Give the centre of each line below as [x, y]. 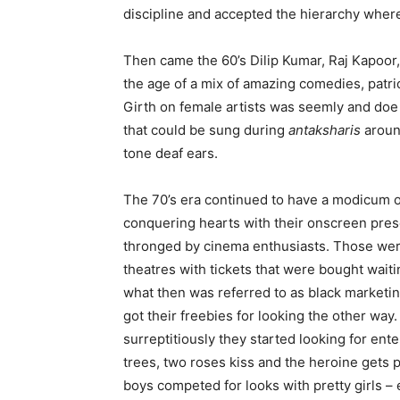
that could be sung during [206, 130]
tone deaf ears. [171, 153]
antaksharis [325, 130]
